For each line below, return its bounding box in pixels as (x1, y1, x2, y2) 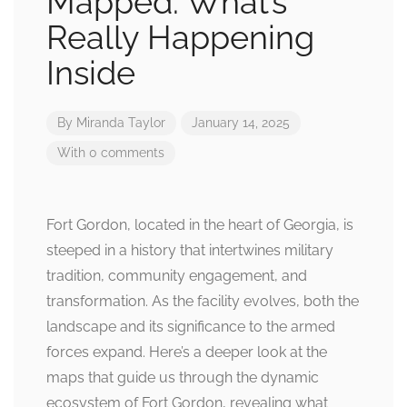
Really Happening (46, 18, 314, 56)
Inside (46, 54, 135, 92)
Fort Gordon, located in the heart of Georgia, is (46, 216, 353, 233)
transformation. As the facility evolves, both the (46, 293, 359, 310)
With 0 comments (57, 145, 164, 160)
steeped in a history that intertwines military (46, 242, 333, 259)
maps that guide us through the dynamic (46, 369, 319, 386)
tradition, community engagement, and (46, 267, 307, 284)
